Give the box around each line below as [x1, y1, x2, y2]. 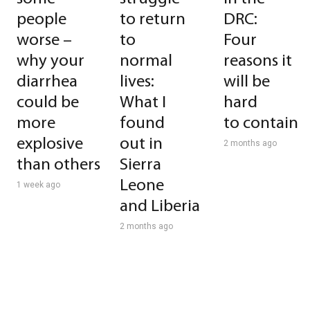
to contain [223, 115, 298, 132]
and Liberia [120, 198, 201, 215]
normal [120, 53, 173, 70]
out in [120, 136, 163, 153]
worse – [17, 32, 72, 49]
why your [17, 53, 84, 70]
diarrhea [17, 73, 77, 91]
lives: [120, 73, 155, 91]
